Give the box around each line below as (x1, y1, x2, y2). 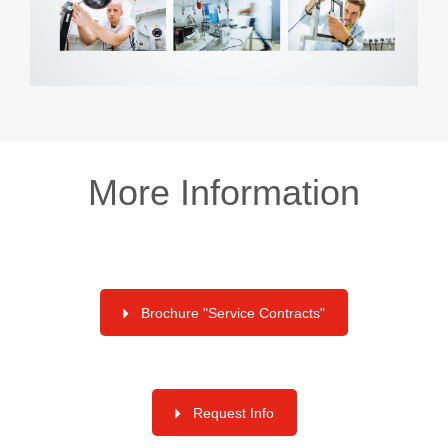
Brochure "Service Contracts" (141, 305, 325, 322)
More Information (88, 172, 360, 214)
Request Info (192, 405, 274, 422)
